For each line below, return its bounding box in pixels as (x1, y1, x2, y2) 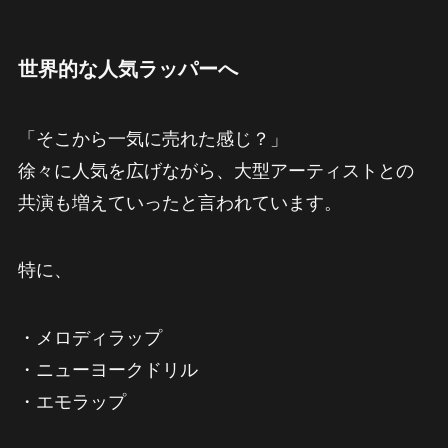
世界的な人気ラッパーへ (17, 58, 238, 81)
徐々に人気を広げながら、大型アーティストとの (17, 160, 414, 181)
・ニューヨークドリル (17, 360, 198, 381)
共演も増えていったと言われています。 (17, 192, 342, 213)
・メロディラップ (17, 328, 162, 349)
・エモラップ (17, 392, 126, 413)
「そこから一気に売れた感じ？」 (17, 128, 288, 149)
